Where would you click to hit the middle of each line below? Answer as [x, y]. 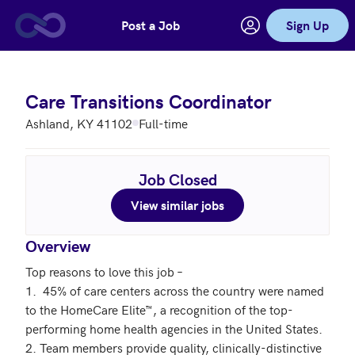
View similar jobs [177, 205]
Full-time [163, 123]
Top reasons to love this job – [104, 271]
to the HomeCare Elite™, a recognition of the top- [159, 309]
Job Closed [177, 179]
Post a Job [151, 25]
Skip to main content [69, 34]
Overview [58, 245]
